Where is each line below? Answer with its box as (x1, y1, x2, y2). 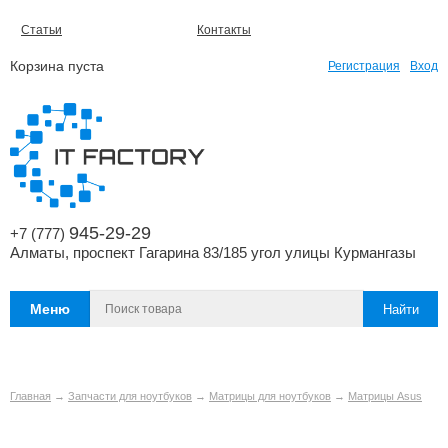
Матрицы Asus (348, 390, 422, 402)
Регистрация (328, 59, 400, 73)
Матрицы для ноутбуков (209, 390, 331, 402)
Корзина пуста (10, 58, 104, 74)
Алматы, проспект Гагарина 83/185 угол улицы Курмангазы (10, 244, 416, 261)
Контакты (196, 23, 251, 37)
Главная (10, 390, 51, 402)
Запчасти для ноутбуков (68, 390, 192, 402)
